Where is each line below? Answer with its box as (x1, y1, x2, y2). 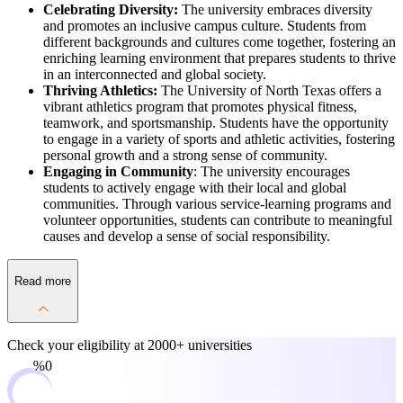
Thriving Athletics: (43, 83, 157, 99)
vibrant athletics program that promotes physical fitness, (43, 99, 357, 115)
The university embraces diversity (178, 2, 372, 18)
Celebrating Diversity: (43, 2, 178, 18)
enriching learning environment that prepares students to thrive (43, 50, 396, 67)
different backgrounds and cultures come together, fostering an (43, 34, 396, 50)
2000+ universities (148, 336, 252, 353)
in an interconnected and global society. (43, 67, 266, 83)
